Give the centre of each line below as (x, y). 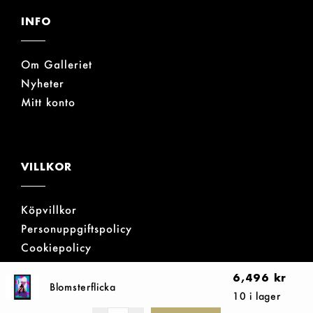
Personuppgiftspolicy (77, 229)
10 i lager (257, 296)
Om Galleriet (57, 65)
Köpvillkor (49, 210)
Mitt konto (48, 102)
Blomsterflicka (83, 287)
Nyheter (43, 83)
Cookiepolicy (56, 248)
